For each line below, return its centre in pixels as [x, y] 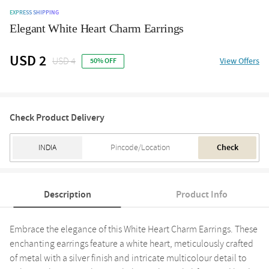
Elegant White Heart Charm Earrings [97, 28]
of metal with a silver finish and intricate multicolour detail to [128, 258]
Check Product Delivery [57, 117]
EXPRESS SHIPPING [34, 12]
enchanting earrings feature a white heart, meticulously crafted [131, 243]
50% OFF [103, 61]
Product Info [202, 194]
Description [67, 194]
